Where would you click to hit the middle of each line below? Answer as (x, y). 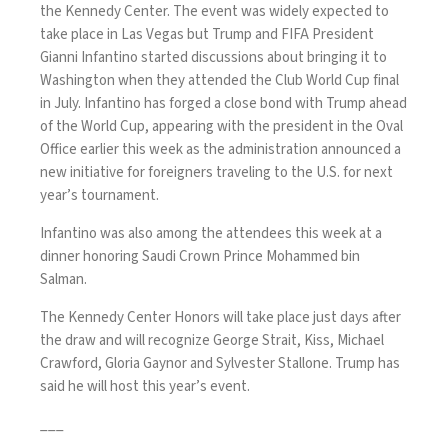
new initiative (82, 172)
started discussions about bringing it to (262, 57)
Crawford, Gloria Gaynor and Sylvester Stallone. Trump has (220, 363)
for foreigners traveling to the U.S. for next (258, 172)
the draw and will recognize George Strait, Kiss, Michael (212, 340)
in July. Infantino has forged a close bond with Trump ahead (223, 103)
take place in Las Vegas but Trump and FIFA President (207, 34)
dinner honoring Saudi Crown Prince (153, 256)
